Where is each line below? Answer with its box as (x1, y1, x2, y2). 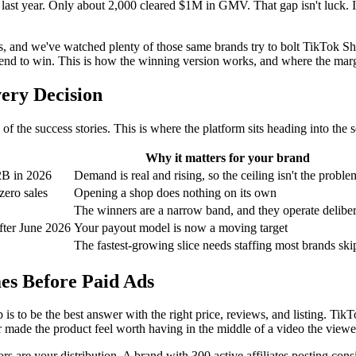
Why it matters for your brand (145, 150, 310, 164)
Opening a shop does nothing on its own (74, 185, 277, 199)
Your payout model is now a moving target (74, 220, 288, 234)
